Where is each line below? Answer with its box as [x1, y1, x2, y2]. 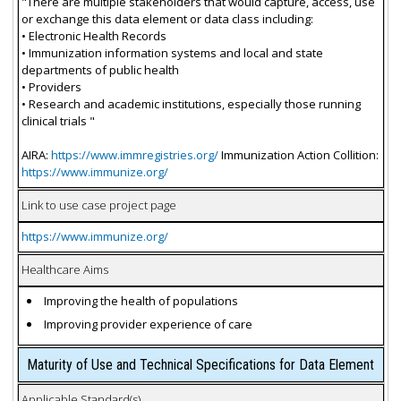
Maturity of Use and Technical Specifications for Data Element [27, 355, 374, 373]
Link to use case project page [21, 197, 176, 213]
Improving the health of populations [44, 293, 239, 309]
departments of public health [21, 62, 179, 78]
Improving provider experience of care [44, 315, 253, 332]
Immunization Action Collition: [218, 147, 379, 163]
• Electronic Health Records [21, 28, 166, 44]
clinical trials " [21, 113, 95, 129]
